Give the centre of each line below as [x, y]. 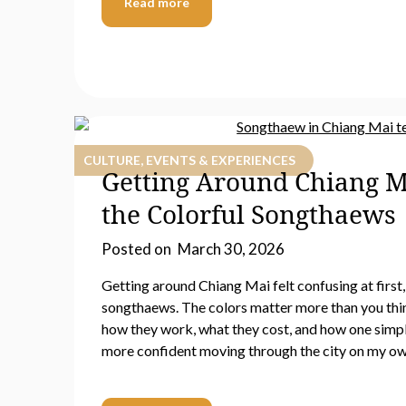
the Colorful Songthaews [249, 214]
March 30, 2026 [231, 249]
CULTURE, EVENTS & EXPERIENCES [189, 160]
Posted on [138, 249]
